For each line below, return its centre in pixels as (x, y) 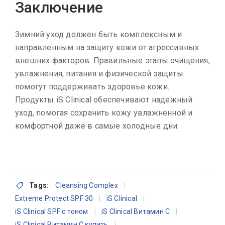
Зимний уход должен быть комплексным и (99, 35)
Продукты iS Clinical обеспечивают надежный (104, 100)
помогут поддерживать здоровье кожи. (92, 87)
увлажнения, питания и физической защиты (99, 74)
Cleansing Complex (87, 186)
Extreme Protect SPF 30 (54, 199)
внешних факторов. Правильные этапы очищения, (113, 61)
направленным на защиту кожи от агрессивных (107, 48)
